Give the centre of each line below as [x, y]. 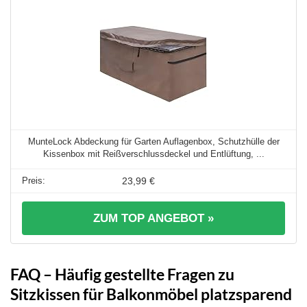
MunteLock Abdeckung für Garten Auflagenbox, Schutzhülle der [153, 142]
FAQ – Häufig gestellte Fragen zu [122, 274]
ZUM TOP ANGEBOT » [153, 219]
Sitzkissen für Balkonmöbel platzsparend [151, 294]
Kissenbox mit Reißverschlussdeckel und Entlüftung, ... [153, 154]
